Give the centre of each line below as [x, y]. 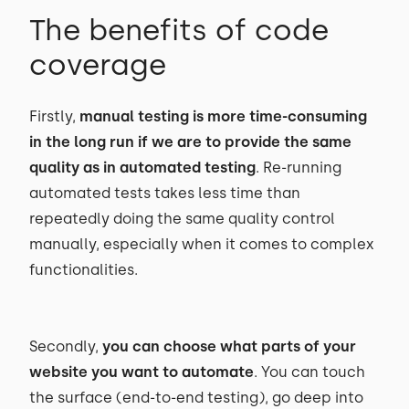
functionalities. [84, 270]
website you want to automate [142, 372]
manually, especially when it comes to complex [202, 244]
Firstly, [52, 116]
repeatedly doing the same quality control [182, 219]
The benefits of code [179, 30]
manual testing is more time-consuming [221, 116]
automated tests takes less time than [165, 193]
